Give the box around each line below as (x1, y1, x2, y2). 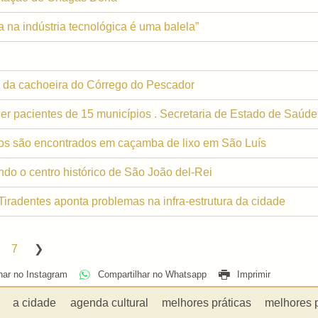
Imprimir (234, 269, 270, 280)
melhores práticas (161, 296, 251, 309)
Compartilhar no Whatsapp (94, 269, 207, 280)
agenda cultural (70, 296, 148, 309)
